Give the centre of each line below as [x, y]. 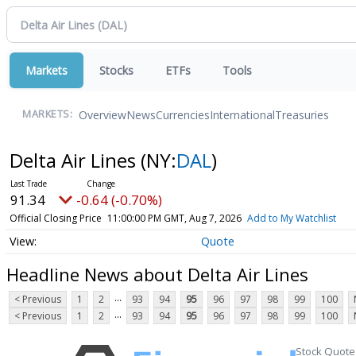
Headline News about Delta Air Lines [157, 274]
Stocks [116, 70]
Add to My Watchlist [291, 218]
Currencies [183, 114]
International [242, 114]
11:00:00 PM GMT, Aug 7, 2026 [174, 218]
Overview [103, 114]
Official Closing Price [55, 218]
